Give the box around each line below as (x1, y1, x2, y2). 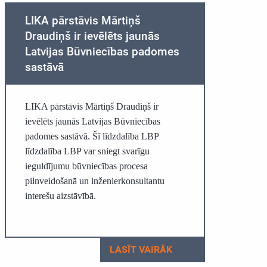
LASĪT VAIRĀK (109, 244, 175, 255)
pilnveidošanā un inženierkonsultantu (24, 175, 164, 187)
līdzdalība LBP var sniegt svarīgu (24, 145, 150, 157)
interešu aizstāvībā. (24, 190, 96, 201)
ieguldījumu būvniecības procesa (24, 160, 148, 172)
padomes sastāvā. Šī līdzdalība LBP (24, 131, 159, 142)
